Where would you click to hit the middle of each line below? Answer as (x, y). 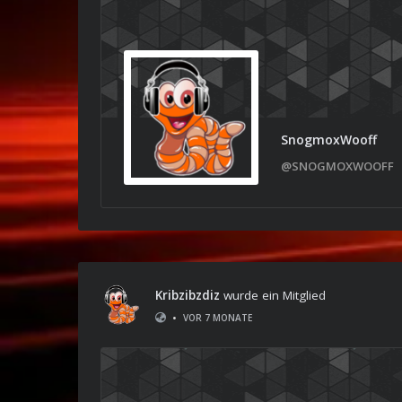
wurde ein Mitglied (273, 295)
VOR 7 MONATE (218, 317)
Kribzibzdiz (188, 295)
